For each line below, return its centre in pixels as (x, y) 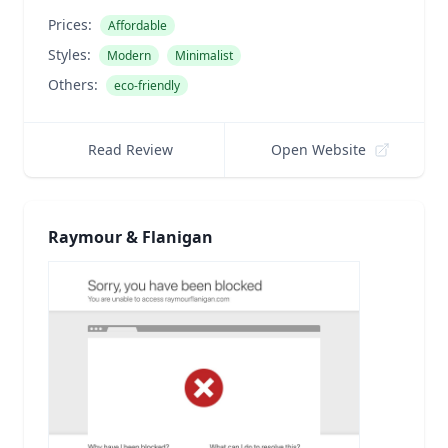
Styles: (69, 54)
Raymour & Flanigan (130, 237)
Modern (129, 55)
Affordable (137, 25)
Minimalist (204, 55)
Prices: (70, 24)
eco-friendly (147, 85)
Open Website (319, 149)
